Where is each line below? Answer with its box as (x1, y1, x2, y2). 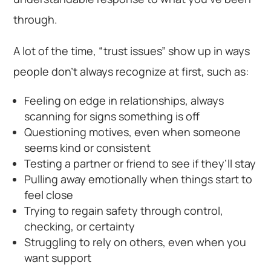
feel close (24, 188, 74, 203)
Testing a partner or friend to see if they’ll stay (24, 156, 256, 171)
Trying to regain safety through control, (24, 203, 224, 218)
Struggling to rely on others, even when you (24, 235, 247, 250)
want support (24, 250, 92, 266)
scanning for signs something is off (24, 109, 200, 124)
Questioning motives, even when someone (24, 125, 241, 140)
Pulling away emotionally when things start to (24, 172, 253, 187)
